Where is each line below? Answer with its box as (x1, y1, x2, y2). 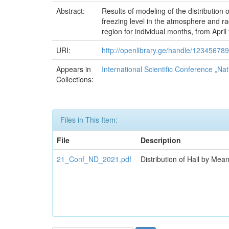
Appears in (56, 64, 91, 74)
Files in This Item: (60, 114, 118, 125)
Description (141, 135, 181, 145)
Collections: (56, 74, 94, 84)
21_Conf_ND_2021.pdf (57, 154, 131, 164)
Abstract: (56, 6, 87, 16)
